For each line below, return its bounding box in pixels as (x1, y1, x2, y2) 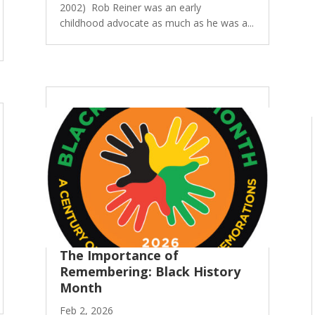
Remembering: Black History (59, 263, 240, 281)
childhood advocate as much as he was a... (59, 15, 254, 30)
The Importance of (59, 247, 179, 264)
